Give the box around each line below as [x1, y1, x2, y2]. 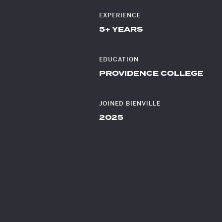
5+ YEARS [99, 24, 143, 35]
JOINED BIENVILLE [99, 100, 161, 108]
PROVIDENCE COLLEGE [99, 68, 203, 79]
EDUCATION [99, 55, 139, 63]
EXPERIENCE [99, 11, 141, 19]
